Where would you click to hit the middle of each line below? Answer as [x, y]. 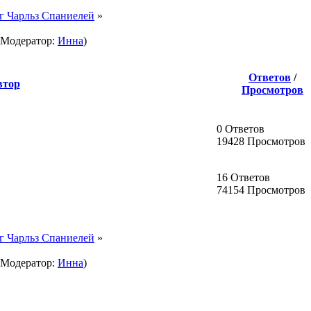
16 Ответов [243, 177]
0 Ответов [241, 128]
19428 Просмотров [261, 141]
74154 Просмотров [261, 190]
